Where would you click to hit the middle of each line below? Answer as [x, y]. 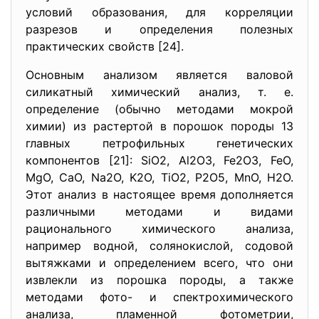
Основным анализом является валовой [159, 75]
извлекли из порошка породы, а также [159, 280]
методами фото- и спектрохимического [159, 297]
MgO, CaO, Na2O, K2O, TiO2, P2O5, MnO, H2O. [159, 177]
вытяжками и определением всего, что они [159, 263]
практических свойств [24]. [105, 46]
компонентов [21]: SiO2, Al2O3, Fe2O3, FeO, [159, 160]
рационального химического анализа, [159, 229]
